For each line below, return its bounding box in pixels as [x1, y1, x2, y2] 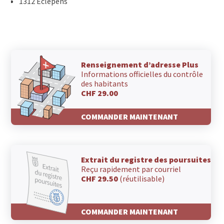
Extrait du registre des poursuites [81, 154, 211, 165]
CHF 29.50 [81, 173, 118, 184]
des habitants [81, 78, 128, 89]
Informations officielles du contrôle [81, 69, 203, 79]
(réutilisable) [118, 173, 165, 184]
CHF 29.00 [81, 88, 118, 98]
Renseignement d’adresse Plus [81, 59, 199, 70]
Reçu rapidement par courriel [81, 164, 181, 174]
